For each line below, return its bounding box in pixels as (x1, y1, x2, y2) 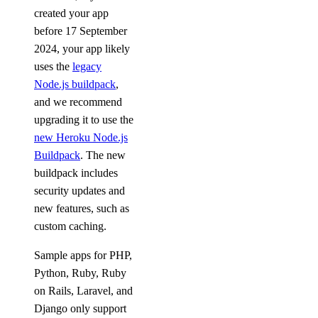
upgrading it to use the (34, 114, 133, 126)
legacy (72, 60, 102, 72)
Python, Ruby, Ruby (34, 267, 126, 279)
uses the (34, 60, 72, 72)
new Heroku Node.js (34, 131, 128, 143)
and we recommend (34, 96, 122, 108)
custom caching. (34, 220, 106, 232)
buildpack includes (34, 167, 118, 179)
